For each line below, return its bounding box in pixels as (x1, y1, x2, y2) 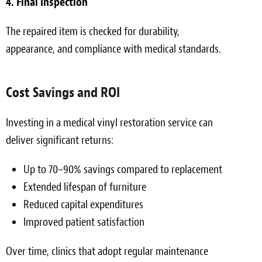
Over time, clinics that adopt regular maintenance (6, 243, 208, 258)
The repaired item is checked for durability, (6, 23, 180, 39)
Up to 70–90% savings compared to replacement (23, 161, 222, 177)
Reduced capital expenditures (23, 196, 143, 212)
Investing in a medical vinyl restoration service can (6, 115, 213, 130)
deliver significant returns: (6, 132, 113, 147)
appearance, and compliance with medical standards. (6, 41, 221, 56)
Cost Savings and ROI (6, 83, 120, 101)
